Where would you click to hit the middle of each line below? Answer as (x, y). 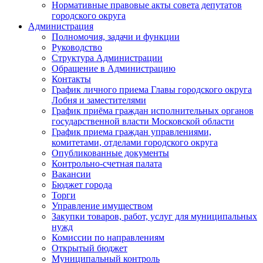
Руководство (77, 48)
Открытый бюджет (90, 248)
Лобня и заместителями (99, 100)
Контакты (71, 79)
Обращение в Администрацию (114, 69)
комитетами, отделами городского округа (135, 143)
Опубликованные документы (110, 153)
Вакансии (71, 174)
